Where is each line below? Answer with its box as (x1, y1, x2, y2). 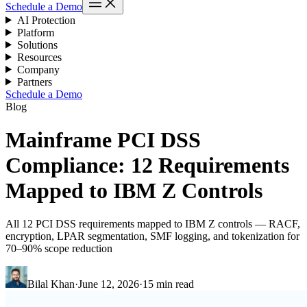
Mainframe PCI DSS (5, 127, 201, 152)
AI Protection (16, 14, 75, 26)
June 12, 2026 (78, 278, 139, 291)
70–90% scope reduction (5, 243, 112, 255)
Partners (16, 75, 52, 88)
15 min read (143, 278, 194, 291)
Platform (16, 26, 54, 38)
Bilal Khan (27, 278, 75, 291)
